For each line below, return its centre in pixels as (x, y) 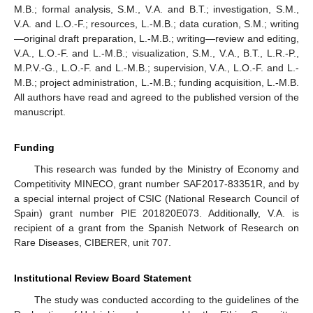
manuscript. (40, 111)
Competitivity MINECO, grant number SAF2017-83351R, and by (156, 183)
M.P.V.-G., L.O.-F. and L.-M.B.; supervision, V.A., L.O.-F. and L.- (156, 67)
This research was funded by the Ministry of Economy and (166, 169)
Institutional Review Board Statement (103, 278)
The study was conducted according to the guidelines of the (166, 299)
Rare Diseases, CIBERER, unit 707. (93, 242)
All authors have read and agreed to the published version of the (156, 97)
